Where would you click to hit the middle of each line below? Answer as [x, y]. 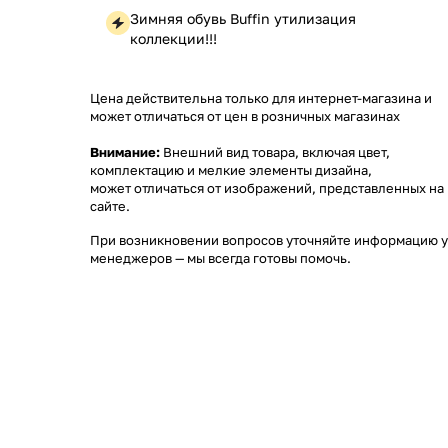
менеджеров [131, 258]
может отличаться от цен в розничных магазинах [245, 116]
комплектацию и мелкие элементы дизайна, [231, 170]
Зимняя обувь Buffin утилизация [243, 18]
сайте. [110, 206]
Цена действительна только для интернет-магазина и [261, 98]
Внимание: [125, 152]
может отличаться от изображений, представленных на [267, 188]
